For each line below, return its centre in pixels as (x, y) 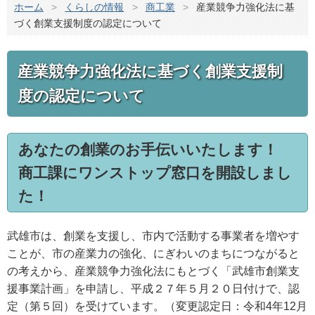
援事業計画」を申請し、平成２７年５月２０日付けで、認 (153, 288)
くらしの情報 (95, 7)
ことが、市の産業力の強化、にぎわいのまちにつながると (153, 253)
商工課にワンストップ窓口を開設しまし (155, 172)
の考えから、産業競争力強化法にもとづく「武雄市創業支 (153, 271)
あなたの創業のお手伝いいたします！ (148, 149)
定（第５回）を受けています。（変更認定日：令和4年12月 (157, 306)
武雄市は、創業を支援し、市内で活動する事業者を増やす (153, 236)
